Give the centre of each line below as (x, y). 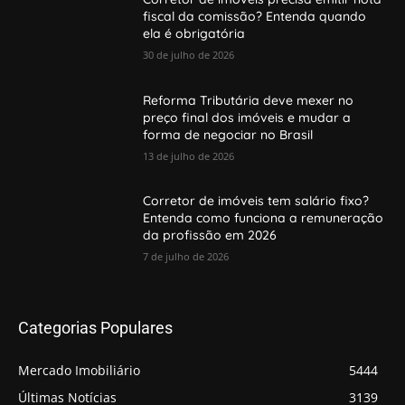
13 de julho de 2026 (189, 155)
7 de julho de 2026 (186, 257)
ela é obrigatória (194, 34)
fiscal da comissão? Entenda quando (255, 17)
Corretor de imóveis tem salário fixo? (256, 201)
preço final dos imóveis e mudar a (247, 117)
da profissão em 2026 (210, 235)
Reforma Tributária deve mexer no (249, 100)
